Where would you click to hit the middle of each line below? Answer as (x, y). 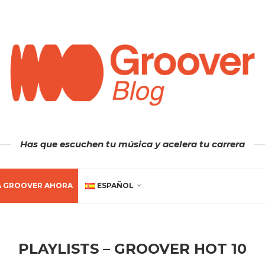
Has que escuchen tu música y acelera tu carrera (132, 144)
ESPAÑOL (115, 185)
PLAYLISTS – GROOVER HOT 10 (132, 248)
